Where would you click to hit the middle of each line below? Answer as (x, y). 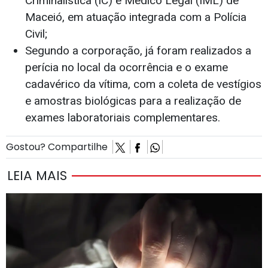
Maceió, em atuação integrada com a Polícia (136, 17)
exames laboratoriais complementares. (123, 118)
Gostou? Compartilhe (59, 147)
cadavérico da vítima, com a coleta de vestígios (143, 84)
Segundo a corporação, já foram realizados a (138, 51)
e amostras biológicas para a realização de (133, 101)
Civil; (36, 34)
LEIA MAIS (37, 175)
